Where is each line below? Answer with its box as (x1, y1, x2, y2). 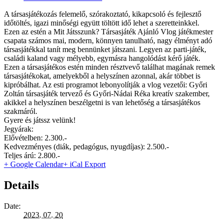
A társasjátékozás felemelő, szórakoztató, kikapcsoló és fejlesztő (4, 10, 201, 19)
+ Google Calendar (4, 160, 63, 169)
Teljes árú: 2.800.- (4, 151, 60, 160)
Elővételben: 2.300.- (4, 134, 67, 142)
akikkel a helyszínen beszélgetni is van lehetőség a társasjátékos (4, 98, 200, 107)
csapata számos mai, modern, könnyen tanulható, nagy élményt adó (4, 36, 212, 45)
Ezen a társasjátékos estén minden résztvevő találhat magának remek (4, 63, 215, 72)
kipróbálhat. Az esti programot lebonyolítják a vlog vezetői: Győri (4, 81, 207, 89)
